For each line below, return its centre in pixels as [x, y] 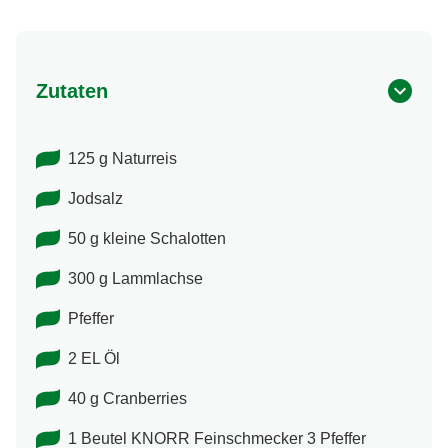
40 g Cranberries [127, 399]
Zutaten [72, 91]
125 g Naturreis [122, 159]
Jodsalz [95, 199]
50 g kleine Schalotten [147, 239]
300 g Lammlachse [135, 279]
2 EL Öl [94, 359]
